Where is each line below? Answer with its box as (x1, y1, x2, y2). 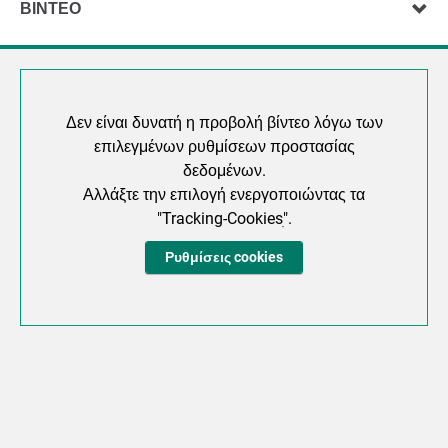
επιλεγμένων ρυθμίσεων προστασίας (93, 136, 355, 156)
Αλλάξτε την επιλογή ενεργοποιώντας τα (83, 184, 365, 204)
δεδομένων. (182, 160, 266, 180)
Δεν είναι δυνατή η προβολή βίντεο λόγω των (65, 112, 383, 132)
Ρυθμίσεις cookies (165, 248, 283, 266)
